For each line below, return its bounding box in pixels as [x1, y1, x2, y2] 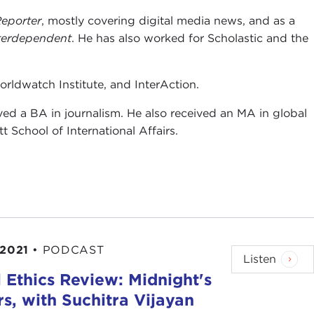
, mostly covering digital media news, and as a [41, 14, 296, 28]
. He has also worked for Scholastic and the [71, 32, 309, 46]
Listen [243, 252, 277, 266]
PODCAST [42, 243, 104, 257]
